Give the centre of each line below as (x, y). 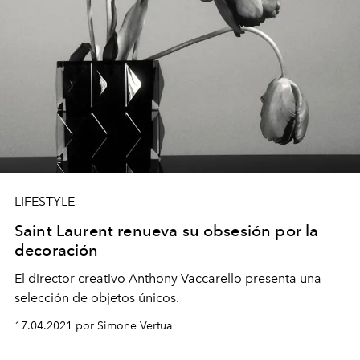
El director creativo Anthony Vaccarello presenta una (168, 279)
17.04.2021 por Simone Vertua (93, 326)
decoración (57, 250)
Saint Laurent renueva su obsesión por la (167, 231)
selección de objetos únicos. (97, 298)
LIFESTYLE (45, 202)
